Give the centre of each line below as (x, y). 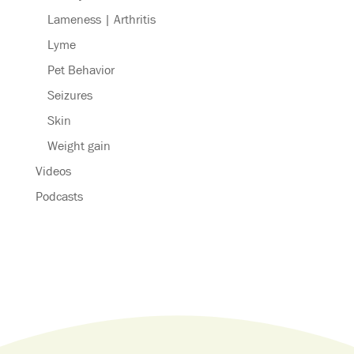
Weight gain (79, 145)
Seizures (70, 95)
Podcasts (59, 196)
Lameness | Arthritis (101, 19)
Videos (53, 171)
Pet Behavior (81, 70)
